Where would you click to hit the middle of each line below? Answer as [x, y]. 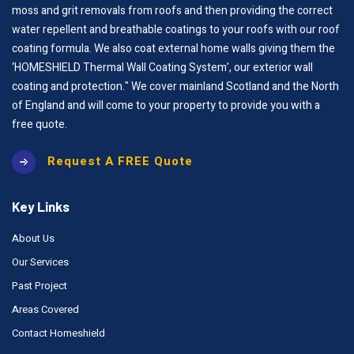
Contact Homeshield [58, 333]
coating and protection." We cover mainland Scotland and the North [175, 86]
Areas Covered [45, 309]
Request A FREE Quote [120, 161]
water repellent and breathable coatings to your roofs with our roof [176, 29]
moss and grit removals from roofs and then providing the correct [172, 10]
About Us [33, 238]
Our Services [40, 262]
